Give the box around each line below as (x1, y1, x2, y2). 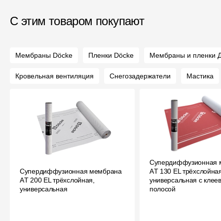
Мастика (186, 72, 214, 80)
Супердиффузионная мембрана (20, 167, 122, 175)
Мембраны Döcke (15, 51, 73, 59)
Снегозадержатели (110, 72, 171, 80)
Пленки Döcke (88, 51, 134, 59)
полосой (149, 184, 176, 193)
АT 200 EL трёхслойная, (20, 176, 95, 184)
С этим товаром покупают (10, 14, 145, 28)
